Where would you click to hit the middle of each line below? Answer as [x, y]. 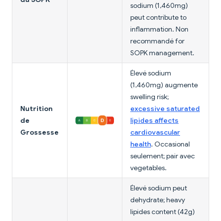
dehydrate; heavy [158, 200]
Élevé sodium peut [159, 188]
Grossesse [39, 132]
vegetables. [148, 168]
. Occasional [170, 144]
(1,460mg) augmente [164, 85]
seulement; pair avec [163, 156]
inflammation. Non [159, 29]
